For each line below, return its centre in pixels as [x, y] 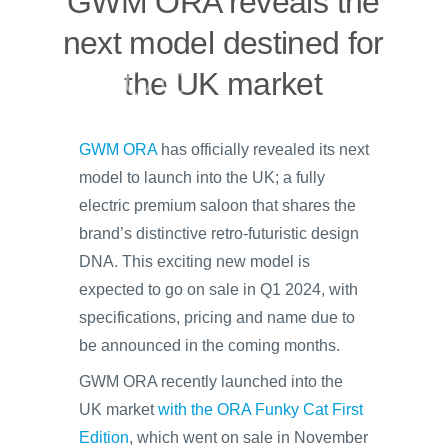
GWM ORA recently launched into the [211, 381]
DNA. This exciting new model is [194, 261]
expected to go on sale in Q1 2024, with [218, 289]
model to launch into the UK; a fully [202, 177]
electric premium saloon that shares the [217, 205]
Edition [104, 437]
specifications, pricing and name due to [217, 317]
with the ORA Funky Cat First [260, 409]
